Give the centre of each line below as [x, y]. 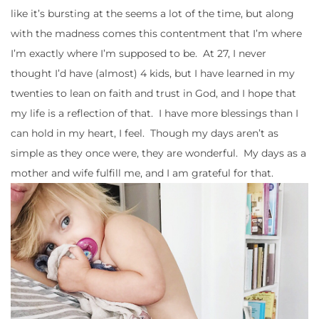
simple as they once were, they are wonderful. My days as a [158, 153]
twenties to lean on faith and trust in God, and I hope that [153, 93]
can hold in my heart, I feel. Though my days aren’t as [145, 133]
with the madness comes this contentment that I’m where [156, 33]
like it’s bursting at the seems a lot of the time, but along [152, 13]
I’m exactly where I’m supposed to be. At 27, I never [138, 53]
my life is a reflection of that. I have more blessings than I [155, 113]
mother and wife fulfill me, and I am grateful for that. [145, 173]
